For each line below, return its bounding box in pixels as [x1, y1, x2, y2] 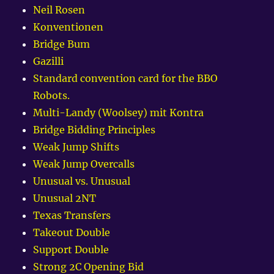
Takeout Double [33, 226, 111, 239]
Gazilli [33, 55, 64, 68]
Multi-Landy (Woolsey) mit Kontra [33, 106, 204, 119]
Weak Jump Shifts [33, 141, 120, 154]
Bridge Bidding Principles [33, 124, 156, 136]
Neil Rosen [33, 4, 86, 17]
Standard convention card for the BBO [33, 72, 218, 85]
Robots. [33, 89, 70, 102]
